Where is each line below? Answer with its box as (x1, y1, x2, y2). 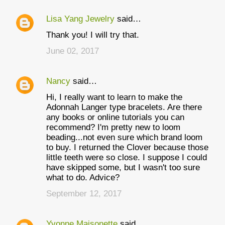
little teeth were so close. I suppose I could (46, 153, 207, 162)
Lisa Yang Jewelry (46, 14, 115, 24)
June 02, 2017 (46, 46, 99, 56)
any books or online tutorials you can (46, 113, 184, 122)
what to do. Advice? (46, 173, 120, 182)
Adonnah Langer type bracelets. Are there (46, 102, 202, 112)
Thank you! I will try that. (46, 30, 139, 40)
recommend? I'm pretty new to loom (46, 123, 180, 132)
